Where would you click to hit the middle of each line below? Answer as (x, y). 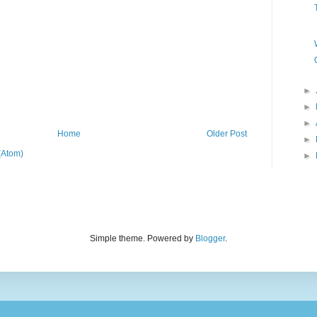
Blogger (210, 239)
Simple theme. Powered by (143, 239)
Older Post (227, 134)
